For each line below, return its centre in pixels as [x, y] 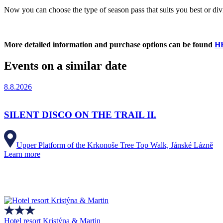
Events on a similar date [65, 65]
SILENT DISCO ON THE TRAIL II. [80, 115]
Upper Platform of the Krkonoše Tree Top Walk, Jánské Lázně [115, 145]
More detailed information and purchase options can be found [109, 44]
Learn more [22, 154]
